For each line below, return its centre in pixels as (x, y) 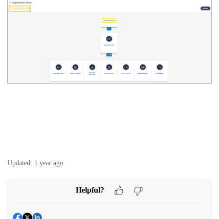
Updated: (20, 163)
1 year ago (49, 163)
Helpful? (90, 190)
